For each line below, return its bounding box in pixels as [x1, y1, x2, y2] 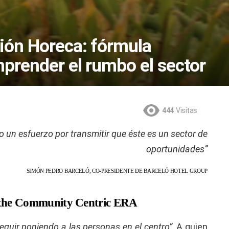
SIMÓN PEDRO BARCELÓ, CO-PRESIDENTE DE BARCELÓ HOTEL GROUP [26, 168, 208, 174]
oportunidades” [146, 144, 208, 155]
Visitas [175, 106, 197, 114]
